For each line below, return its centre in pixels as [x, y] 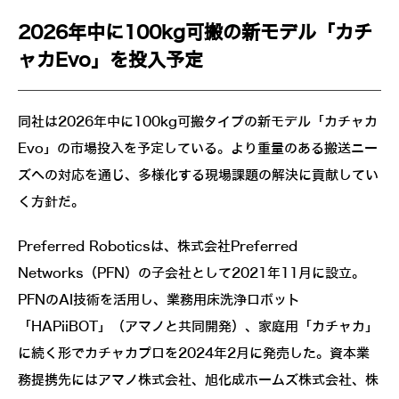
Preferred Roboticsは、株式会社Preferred [158, 247]
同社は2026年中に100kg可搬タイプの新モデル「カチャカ [198, 122]
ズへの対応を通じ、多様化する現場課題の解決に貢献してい [198, 176]
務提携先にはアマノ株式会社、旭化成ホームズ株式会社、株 [198, 381]
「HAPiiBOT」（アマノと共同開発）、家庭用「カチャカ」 [198, 327]
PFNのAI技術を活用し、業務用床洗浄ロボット [159, 301]
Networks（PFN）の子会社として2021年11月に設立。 [191, 274]
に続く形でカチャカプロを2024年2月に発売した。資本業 [194, 354]
